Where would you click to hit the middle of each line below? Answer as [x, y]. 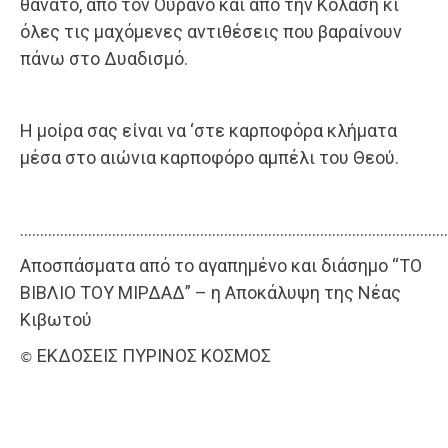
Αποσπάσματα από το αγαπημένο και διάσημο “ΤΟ [221, 266]
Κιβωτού [56, 320]
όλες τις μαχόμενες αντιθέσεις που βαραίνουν [211, 32]
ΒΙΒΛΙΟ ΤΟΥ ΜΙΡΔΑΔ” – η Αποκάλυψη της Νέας [210, 293]
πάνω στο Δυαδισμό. [104, 59]
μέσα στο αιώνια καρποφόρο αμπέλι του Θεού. [209, 158]
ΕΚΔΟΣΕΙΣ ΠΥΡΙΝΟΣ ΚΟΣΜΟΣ [152, 356]
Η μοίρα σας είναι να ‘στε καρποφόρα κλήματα [208, 131]
